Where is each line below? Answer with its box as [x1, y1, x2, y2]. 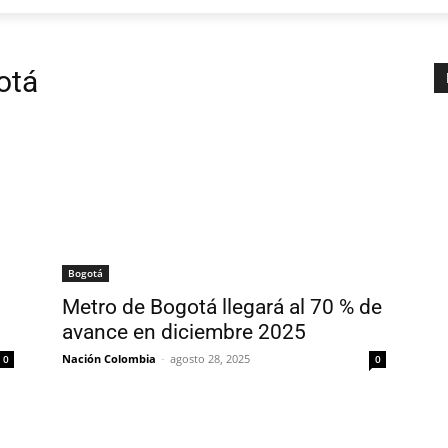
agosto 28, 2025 [170, 350, 250, 366]
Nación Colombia [62, 350, 156, 366]
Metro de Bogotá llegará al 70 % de [62, 294, 382, 319]
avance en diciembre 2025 [62, 319, 306, 344]
